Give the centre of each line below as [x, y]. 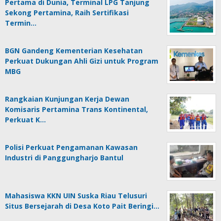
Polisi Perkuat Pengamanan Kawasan [71, 147]
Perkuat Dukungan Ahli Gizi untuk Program [82, 61]
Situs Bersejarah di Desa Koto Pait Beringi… [82, 206]
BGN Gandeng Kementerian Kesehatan [74, 51]
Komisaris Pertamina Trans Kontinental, [76, 110]
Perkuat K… [25, 120]
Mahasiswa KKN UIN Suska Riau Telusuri [76, 196]
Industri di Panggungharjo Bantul [64, 158]
